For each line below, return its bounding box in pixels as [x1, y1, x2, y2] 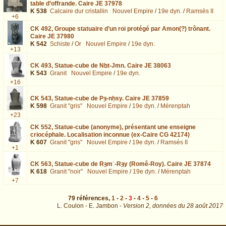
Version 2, [123, 202, 152, 210]
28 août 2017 [187, 202, 223, 210]
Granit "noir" [50, 167, 83, 175]
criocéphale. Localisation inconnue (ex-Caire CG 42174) [30, 131, 190, 138]
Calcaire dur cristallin [50, 7, 108, 15]
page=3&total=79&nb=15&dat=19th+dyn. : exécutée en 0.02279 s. [3, 212, 184, 220]
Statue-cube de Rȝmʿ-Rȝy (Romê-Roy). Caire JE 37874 [54, 160, 211, 167]
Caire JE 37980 [30, 32, 74, 40]
